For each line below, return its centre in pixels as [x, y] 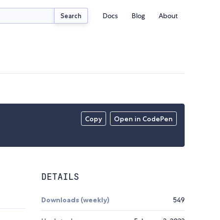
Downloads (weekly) [75, 200]
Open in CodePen [144, 119]
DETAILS [60, 177]
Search [71, 15]
